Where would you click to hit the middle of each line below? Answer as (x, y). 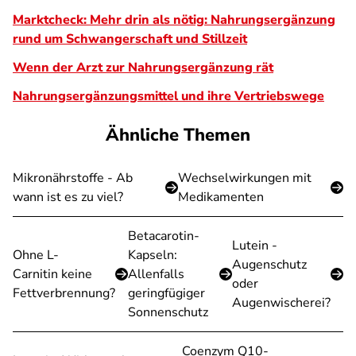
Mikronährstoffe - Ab (73, 178)
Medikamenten (221, 197)
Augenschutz (269, 265)
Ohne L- (36, 255)
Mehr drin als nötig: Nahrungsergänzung (213, 20)
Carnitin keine (52, 274)
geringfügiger (166, 293)
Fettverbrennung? (64, 293)
